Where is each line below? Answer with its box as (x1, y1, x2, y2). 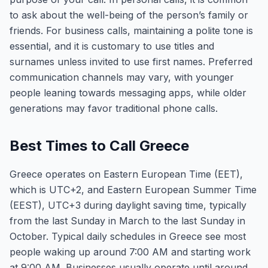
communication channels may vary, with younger (10, 71, 234, 83)
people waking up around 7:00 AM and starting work (10, 246, 251, 258)
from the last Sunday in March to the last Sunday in (10, 215, 245, 227)
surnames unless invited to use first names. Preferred (10, 56, 252, 68)
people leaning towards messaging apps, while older (10, 87, 246, 99)
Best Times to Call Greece (10, 137, 189, 154)
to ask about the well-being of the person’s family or (10, 9, 248, 21)
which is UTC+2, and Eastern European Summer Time (10, 184, 257, 196)
